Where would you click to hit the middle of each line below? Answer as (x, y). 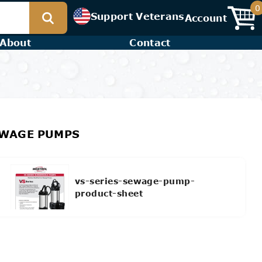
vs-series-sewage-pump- (135, 181)
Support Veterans (137, 16)
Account (206, 18)
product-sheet (108, 193)
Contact (150, 42)
